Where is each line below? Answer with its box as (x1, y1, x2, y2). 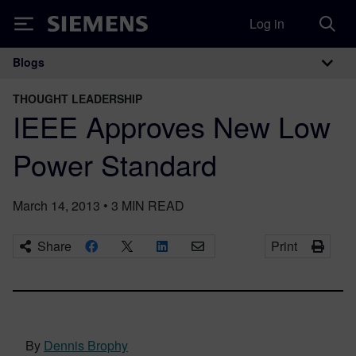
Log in (250, 14, 284, 33)
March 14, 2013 (13, 196, 100, 215)
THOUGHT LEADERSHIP (13, 91, 142, 106)
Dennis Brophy (44, 336, 128, 354)
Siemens (48, 18, 100, 35)
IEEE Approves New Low (13, 106, 331, 146)
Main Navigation (12, 60, 209, 98)
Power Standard (13, 144, 217, 184)
